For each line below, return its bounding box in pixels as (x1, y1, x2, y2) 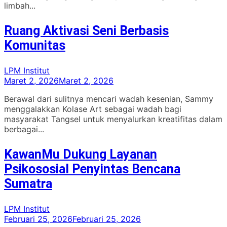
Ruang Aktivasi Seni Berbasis (4, 23, 169, 38)
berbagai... (4, 124, 44, 134)
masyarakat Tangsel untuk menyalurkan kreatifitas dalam (4, 113, 222, 124)
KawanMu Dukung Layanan (4, 146, 157, 162)
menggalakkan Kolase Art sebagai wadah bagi (4, 103, 181, 114)
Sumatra (4, 176, 52, 191)
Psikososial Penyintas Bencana (4, 161, 180, 176)
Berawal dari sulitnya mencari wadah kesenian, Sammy (4, 93, 213, 104)
